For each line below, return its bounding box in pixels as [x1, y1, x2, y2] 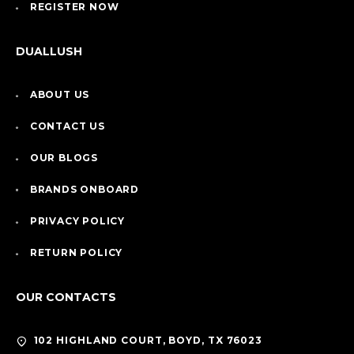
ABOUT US [29, 88, 90, 101]
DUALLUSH [16, 44, 83, 59]
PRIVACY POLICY [29, 215, 125, 228]
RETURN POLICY [29, 247, 123, 259]
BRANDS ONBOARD [29, 183, 139, 196]
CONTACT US [29, 120, 105, 133]
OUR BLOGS [29, 152, 98, 164]
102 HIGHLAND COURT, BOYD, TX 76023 [33, 334, 263, 347]
